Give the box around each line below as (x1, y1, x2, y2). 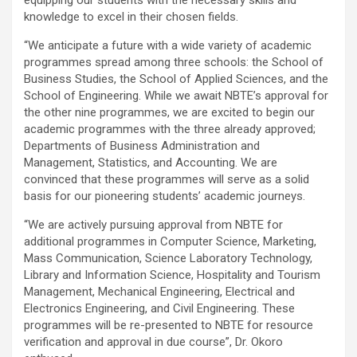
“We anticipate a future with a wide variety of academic (24, 37, 312, 53)
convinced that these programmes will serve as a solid (24, 171, 309, 186)
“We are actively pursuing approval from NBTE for (24, 217, 283, 232)
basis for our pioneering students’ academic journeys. (24, 188, 305, 203)
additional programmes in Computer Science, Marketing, (24, 233, 316, 249)
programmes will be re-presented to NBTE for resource (24, 317, 313, 332)
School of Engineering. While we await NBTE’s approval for (24, 88, 328, 103)
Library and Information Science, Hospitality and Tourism (24, 267, 320, 282)
